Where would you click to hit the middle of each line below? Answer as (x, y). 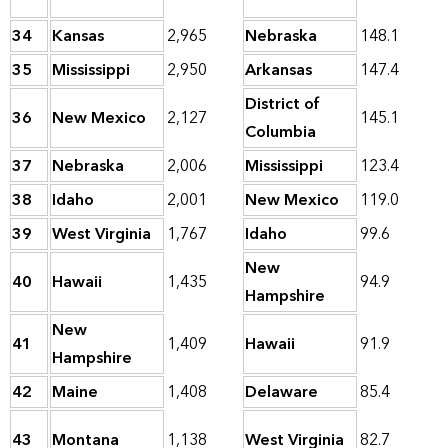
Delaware (281, 392)
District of (282, 104)
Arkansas (278, 70)
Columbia (280, 132)
